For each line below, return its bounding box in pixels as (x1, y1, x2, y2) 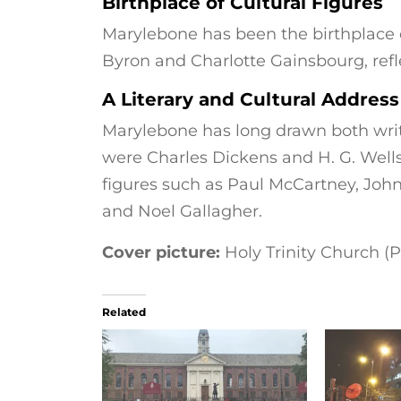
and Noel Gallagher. (102, 201, 262, 221)
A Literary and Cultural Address (102, 89, 399, 110)
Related (102, 305, 146, 319)
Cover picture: (102, 243, 220, 262)
